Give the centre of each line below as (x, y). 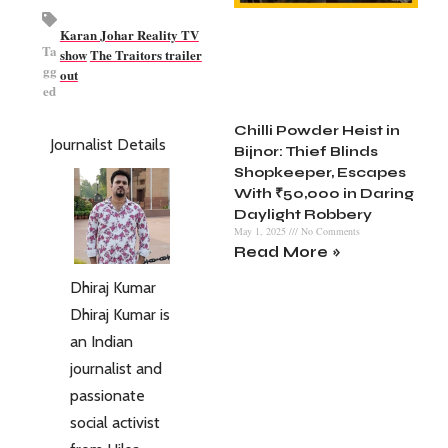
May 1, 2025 (261, 231)
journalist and (116, 368)
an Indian (101, 341)
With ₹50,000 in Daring (324, 194)
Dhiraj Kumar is (120, 314)
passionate (107, 395)
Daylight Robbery (303, 215)
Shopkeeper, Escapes (320, 173)
